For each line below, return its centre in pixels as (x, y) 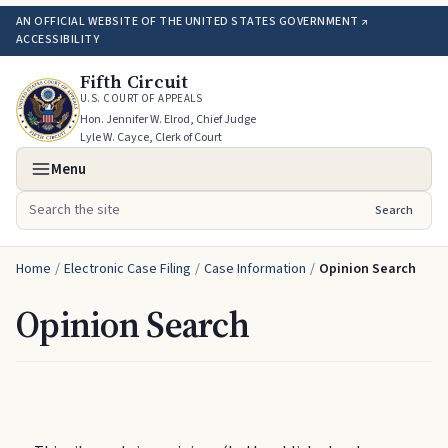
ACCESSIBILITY (58, 39)
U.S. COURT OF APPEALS (141, 98)
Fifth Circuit (134, 81)
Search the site (79, 221)
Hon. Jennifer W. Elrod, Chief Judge (168, 119)
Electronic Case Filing (127, 269)
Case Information (255, 269)
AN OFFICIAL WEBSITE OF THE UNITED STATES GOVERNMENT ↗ (192, 21)
